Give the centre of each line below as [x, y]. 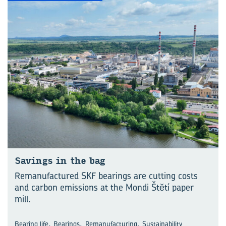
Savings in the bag [60, 161]
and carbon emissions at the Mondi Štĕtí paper [104, 187]
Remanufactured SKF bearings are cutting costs [106, 176]
